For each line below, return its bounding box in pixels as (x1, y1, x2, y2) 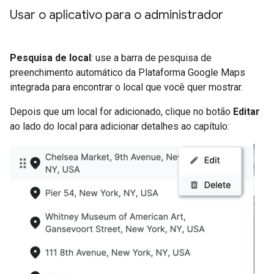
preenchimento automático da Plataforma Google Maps (10, 67, 245, 78)
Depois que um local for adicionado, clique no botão (10, 106, 233, 117)
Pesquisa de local (10, 52, 91, 64)
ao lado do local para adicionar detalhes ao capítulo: (10, 120, 229, 132)
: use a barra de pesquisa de (91, 52, 212, 64)
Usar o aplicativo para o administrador (10, 7, 223, 23)
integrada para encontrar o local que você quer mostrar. (10, 81, 243, 93)
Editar (233, 106, 260, 117)
